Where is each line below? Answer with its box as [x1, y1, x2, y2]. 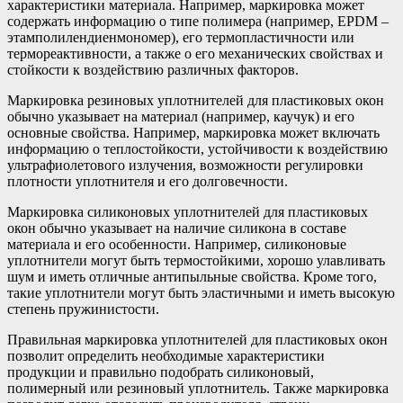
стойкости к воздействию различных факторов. [7, 62, 299, 78]
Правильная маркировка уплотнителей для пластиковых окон [7, 332, 388, 348]
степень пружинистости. [7, 301, 159, 318]
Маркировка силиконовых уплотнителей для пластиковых [7, 204, 368, 220]
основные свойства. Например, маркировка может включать [7, 125, 380, 141]
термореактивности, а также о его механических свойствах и [7, 46, 383, 62]
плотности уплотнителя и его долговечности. [7, 174, 288, 190]
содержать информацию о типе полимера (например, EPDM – [7, 13, 389, 30]
